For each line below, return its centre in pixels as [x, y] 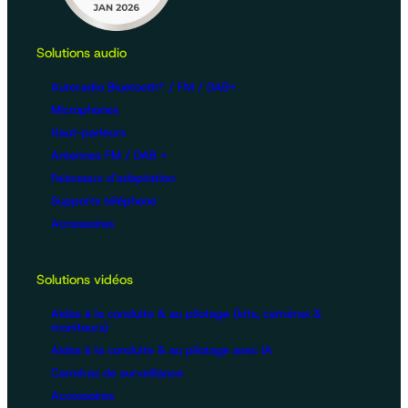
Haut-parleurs [88, 132]
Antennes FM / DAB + [109, 155]
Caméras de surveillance [117, 372]
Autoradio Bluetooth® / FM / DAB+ [144, 87]
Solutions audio [82, 53]
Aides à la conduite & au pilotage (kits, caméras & [186, 313]
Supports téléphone [104, 200]
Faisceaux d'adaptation [113, 178]
